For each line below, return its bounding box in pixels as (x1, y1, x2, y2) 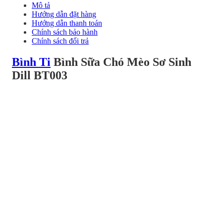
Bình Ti (12, 55, 51, 69)
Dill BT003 (12, 69, 67, 82)
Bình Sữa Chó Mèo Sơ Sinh (51, 55, 191, 69)
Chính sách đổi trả (32, 37, 89, 46)
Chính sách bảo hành (32, 28, 98, 37)
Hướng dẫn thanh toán (32, 19, 102, 28)
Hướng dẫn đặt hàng (32, 10, 96, 19)
